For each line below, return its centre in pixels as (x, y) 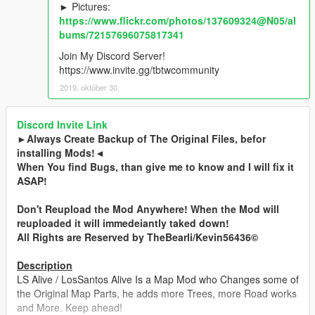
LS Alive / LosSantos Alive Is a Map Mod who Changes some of (158, 279)
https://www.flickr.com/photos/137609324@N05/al (178, 20)
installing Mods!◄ (61, 152)
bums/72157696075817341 (122, 34)
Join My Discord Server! (112, 55)
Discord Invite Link (62, 124)
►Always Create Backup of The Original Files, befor (141, 138)
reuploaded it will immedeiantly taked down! (123, 223)
